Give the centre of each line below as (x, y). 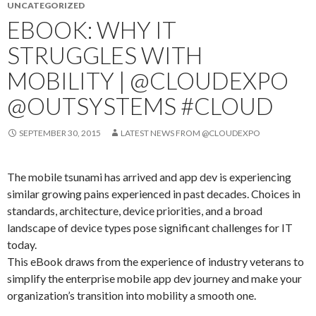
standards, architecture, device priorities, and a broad (135, 211)
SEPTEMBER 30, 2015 (60, 133)
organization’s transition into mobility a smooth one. (132, 295)
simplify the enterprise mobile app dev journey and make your (154, 278)
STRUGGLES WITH (105, 55)
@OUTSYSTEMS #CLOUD (140, 106)
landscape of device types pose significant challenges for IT (150, 227)
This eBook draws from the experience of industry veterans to (156, 261)
